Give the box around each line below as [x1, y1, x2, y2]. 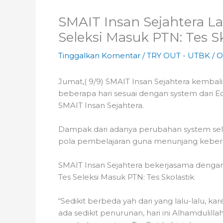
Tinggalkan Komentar [58, 51, 140, 60]
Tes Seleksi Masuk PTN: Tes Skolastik [58, 172, 194, 182]
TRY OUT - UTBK [147, 51, 210, 60]
